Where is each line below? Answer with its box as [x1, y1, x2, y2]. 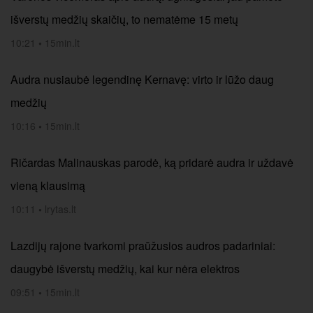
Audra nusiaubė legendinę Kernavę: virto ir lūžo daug [10, 71, 274, 87]
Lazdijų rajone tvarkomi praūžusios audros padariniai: [10, 238, 275, 254]
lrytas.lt [45, 202, 76, 216]
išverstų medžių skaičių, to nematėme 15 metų [10, 11, 238, 27]
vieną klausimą [10, 177, 85, 194]
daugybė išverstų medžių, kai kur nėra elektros [10, 261, 240, 277]
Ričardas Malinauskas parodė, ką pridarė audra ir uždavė [10, 154, 293, 170]
